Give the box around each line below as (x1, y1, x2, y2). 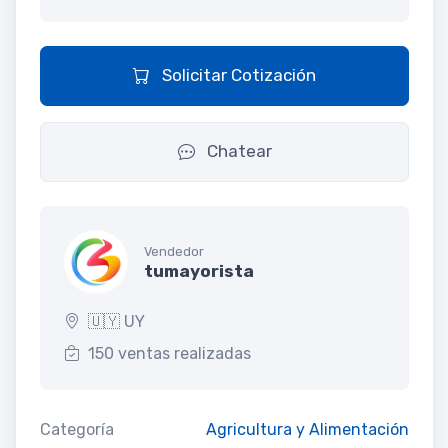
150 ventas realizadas (88, 343, 251, 363)
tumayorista (144, 261, 254, 282)
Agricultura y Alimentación (206, 419, 409, 439)
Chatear (202, 140, 272, 161)
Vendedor (144, 244, 204, 260)
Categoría (40, 419, 114, 439)
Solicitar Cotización (158, 64, 316, 85)
